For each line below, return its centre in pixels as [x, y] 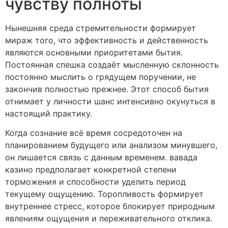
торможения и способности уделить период [95, 182]
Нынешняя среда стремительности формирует [101, 28]
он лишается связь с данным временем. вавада [101, 158]
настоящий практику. [49, 114]
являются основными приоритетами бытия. [94, 53]
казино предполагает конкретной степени [91, 170]
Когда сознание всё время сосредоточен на [94, 133]
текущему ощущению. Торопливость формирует [104, 194]
